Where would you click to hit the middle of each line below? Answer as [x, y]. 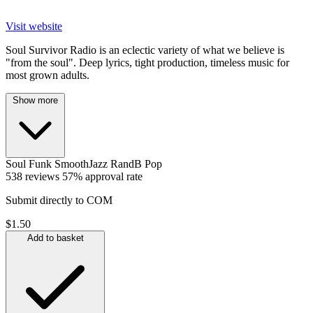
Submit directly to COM [59, 200]
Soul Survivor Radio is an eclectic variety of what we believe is [145, 50]
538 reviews [32, 176]
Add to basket [55, 238]
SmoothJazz [81, 163]
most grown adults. [48, 75]
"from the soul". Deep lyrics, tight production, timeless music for [147, 62]
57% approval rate [102, 176]
